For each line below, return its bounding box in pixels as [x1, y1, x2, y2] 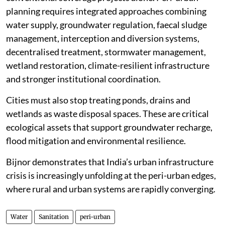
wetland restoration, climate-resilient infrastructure [6, 60, 209, 71]
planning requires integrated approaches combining [6, 6, 206, 17]
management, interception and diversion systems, [6, 33, 199, 44]
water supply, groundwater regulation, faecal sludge [6, 19, 207, 31]
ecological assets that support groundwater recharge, [6, 122, 212, 133]
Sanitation [39, 213, 69, 221]
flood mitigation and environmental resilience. [6, 135, 186, 147]
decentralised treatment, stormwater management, [6, 46, 206, 58]
